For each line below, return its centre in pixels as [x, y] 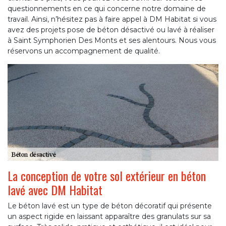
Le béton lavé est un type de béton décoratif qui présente [110, 206]
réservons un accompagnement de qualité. [84, 51]
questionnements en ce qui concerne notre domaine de [107, 9]
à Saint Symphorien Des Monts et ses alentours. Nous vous [112, 41]
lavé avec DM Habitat [55, 190]
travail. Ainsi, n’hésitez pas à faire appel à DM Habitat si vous [112, 19]
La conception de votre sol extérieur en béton [107, 176]
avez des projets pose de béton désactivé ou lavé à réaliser [111, 30]
